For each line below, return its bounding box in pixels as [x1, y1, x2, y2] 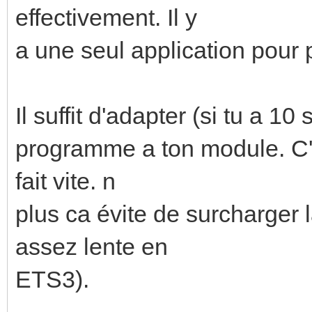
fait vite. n [15, 167, 116, 194]
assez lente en [15, 233, 168, 260]
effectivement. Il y [15, 3, 197, 31]
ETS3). [15, 265, 89, 292]
